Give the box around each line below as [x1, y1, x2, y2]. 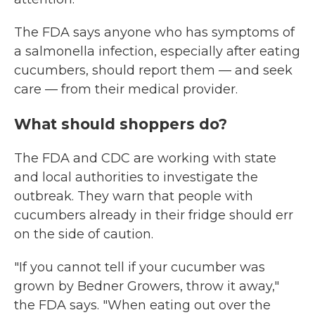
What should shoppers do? [14, 115, 231, 133]
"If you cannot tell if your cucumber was [14, 259, 265, 275]
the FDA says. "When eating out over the [14, 297, 271, 313]
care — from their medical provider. [14, 82, 238, 97]
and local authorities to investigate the [14, 169, 258, 185]
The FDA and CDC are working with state [14, 150, 276, 166]
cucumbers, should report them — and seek [14, 63, 292, 78]
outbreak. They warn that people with [14, 188, 253, 204]
